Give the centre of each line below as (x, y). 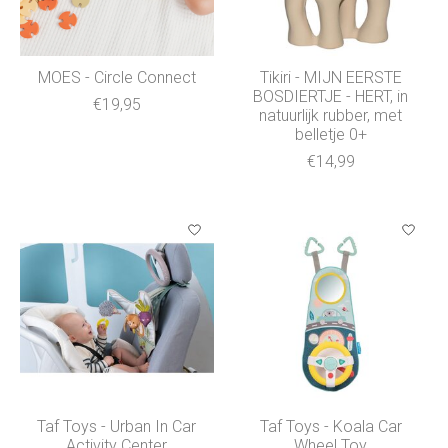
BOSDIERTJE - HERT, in (331, 96)
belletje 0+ (330, 134)
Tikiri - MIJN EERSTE (330, 77)
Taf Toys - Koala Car (330, 426)
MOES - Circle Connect (116, 77)
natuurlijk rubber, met (331, 115)
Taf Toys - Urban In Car (117, 426)
